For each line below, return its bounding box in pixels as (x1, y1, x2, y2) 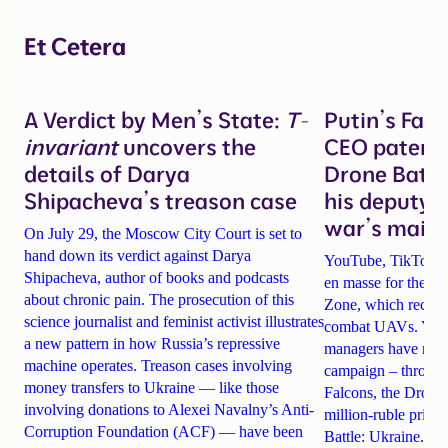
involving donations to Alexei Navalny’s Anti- (24, 400, 314, 418)
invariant (24, 132, 118, 161)
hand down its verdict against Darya (24, 246, 251, 264)
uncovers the (118, 132, 256, 161)
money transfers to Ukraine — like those (24, 378, 279, 396)
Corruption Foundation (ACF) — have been (24, 422, 303, 440)
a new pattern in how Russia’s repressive (24, 334, 280, 352)
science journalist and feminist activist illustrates (24, 312, 324, 330)
